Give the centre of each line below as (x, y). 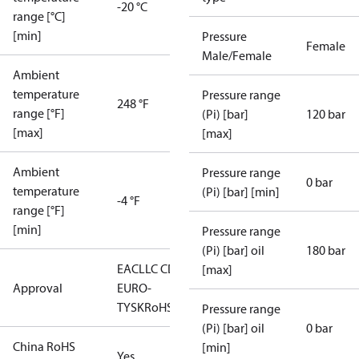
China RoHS (44, 346)
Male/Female (237, 55)
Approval (38, 288)
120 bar (326, 114)
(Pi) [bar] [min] (241, 192)
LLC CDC (161, 268)
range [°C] (39, 16)
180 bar (326, 250)
